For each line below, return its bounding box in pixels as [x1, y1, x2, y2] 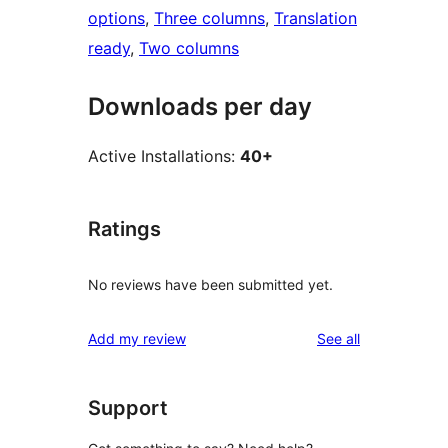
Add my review [88, 329, 186, 347]
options [88, 8, 145, 29]
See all [317, 329, 360, 347]
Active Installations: [88, 146, 240, 167]
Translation [274, 8, 357, 29]
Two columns [139, 38, 239, 59]
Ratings [88, 217, 161, 242]
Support [88, 395, 168, 420]
